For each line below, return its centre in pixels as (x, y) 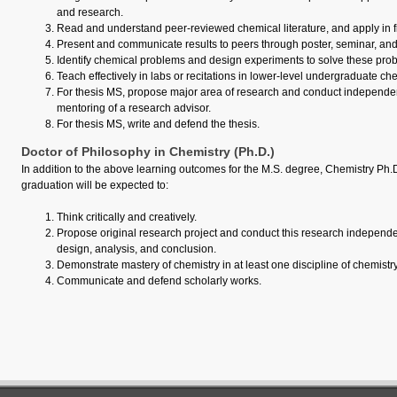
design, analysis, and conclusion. (136, 249)
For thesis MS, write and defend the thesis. (158, 124)
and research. (90, 12)
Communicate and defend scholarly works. (159, 280)
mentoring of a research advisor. (134, 108)
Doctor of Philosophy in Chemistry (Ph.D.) (148, 152)
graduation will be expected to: (95, 185)
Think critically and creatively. (127, 217)
